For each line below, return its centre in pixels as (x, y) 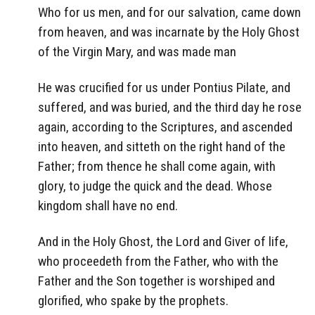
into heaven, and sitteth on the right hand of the (162, 147)
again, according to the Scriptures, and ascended (165, 127)
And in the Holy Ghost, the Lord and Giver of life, (163, 241)
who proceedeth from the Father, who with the (158, 261)
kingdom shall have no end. (108, 206)
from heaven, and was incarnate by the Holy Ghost (169, 32)
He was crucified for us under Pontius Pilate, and (164, 88)
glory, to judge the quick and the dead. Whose (155, 186)
